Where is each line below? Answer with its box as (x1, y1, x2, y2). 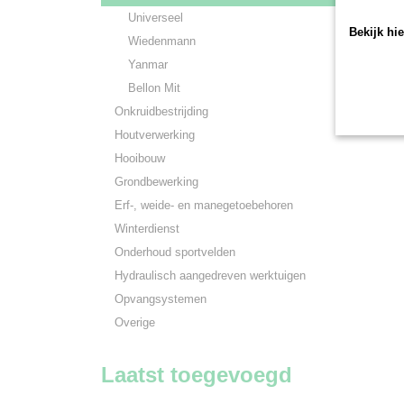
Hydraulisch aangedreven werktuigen (115, 269, 306, 282)
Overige (115, 316, 155, 329)
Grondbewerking (115, 175, 198, 188)
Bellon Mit (128, 81, 180, 95)
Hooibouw (115, 151, 165, 165)
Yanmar (128, 58, 168, 71)
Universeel (128, 11, 183, 24)
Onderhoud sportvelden (115, 245, 235, 259)
